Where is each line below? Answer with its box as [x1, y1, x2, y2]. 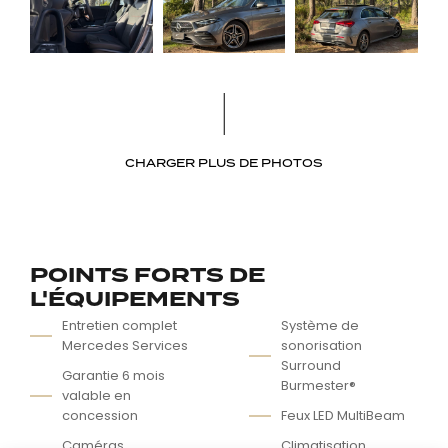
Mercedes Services [62, 336, 188, 356]
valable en [62, 386, 131, 406]
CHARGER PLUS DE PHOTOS [125, 155, 323, 172]
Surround [281, 356, 341, 376]
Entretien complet [62, 316, 177, 336]
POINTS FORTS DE [30, 260, 265, 291]
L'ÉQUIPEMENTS [30, 284, 240, 315]
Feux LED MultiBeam [281, 406, 405, 426]
